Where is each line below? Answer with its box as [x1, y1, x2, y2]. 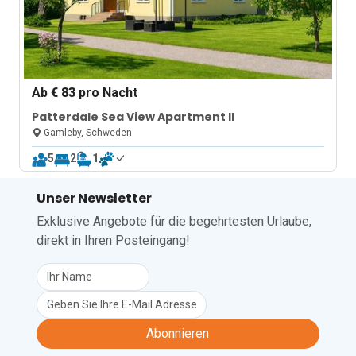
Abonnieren [146, 326, 210, 341]
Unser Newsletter [36, 189, 152, 207]
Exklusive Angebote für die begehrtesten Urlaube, [36, 214, 311, 229]
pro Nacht [75, 85, 138, 100]
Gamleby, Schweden [41, 127, 133, 138]
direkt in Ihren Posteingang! [36, 233, 190, 248]
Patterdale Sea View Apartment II [32, 109, 235, 125]
